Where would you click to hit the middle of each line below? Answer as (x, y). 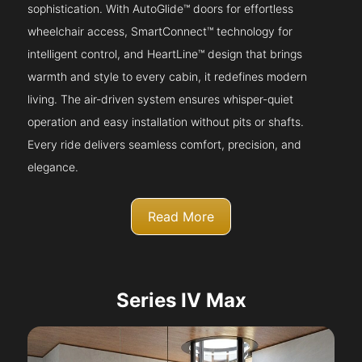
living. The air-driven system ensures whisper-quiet (161, 99)
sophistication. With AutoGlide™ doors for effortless (161, 9)
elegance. (53, 167)
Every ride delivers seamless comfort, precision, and (165, 145)
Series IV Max (181, 301)
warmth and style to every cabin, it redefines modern (168, 77)
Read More (181, 217)
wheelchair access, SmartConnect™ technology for (160, 32)
